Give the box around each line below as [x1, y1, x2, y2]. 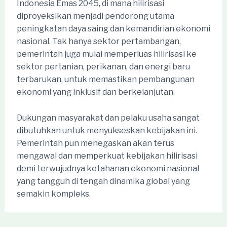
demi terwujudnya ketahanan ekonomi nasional [16, 163, 199, 173]
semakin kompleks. [16, 188, 91, 199]
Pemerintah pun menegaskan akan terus [16, 138, 174, 148]
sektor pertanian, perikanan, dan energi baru [16, 62, 190, 71]
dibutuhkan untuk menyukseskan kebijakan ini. [16, 125, 197, 135]
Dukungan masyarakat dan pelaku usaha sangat [16, 112, 200, 123]
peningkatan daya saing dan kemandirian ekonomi [16, 24, 210, 33]
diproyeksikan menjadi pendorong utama [16, 11, 174, 21]
